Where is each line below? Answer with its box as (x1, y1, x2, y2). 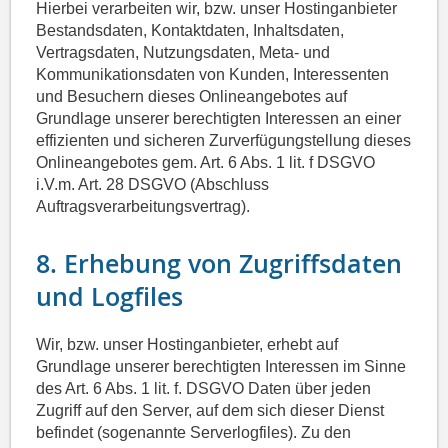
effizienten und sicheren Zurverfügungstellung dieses (36, 132, 412, 150)
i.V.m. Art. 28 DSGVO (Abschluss (36, 176, 270, 194)
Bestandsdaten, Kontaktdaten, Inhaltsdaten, (36, 22, 345, 40)
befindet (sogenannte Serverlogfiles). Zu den (36, 424, 352, 442)
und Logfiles (36, 280, 184, 315)
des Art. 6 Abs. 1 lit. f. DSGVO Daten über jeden (36, 380, 372, 398)
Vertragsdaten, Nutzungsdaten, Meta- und (36, 44, 331, 62)
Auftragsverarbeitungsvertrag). (36, 198, 251, 216)
